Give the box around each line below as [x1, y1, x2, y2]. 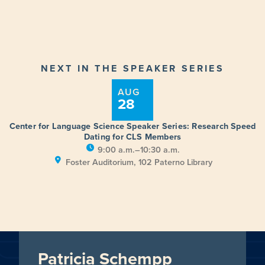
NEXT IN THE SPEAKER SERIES [41, 62, 224, 75]
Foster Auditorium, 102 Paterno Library [65, 156, 212, 169]
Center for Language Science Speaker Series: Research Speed [9, 119, 256, 132]
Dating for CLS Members [83, 130, 182, 143]
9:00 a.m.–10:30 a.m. [98, 143, 180, 156]
